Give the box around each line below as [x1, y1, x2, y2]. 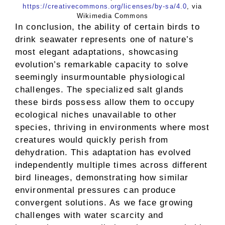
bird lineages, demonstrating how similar [15, 172, 189, 182]
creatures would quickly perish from [15, 135, 169, 145]
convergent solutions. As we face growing [15, 197, 193, 207]
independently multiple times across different [15, 160, 208, 170]
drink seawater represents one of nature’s [15, 34, 194, 44]
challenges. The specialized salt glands [15, 84, 184, 94]
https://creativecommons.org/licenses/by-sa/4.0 [23, 2, 187, 10]
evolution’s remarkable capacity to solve [15, 59, 189, 69]
